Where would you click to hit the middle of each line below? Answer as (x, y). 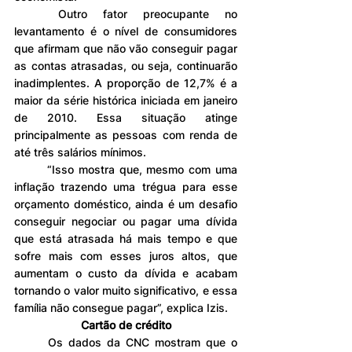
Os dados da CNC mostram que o (31, 342)
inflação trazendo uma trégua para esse (126, 186)
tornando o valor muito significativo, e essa (126, 290)
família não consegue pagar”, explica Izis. (121, 307)
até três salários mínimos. (80, 152)
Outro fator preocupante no (36, 13)
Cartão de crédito (126, 324)
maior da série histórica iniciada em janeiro (126, 100)
